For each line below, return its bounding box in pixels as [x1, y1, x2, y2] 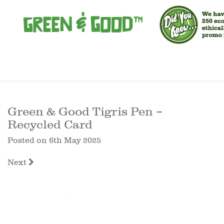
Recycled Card [7, 117, 92, 131]
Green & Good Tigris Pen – [7, 104, 163, 118]
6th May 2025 [49, 136, 101, 145]
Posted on [7, 136, 49, 145]
